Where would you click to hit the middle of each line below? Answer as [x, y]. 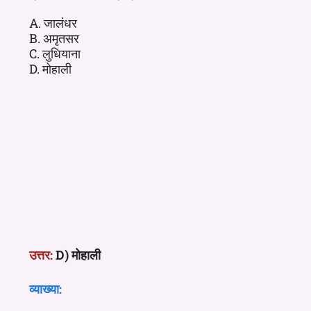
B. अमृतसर [54, 38]
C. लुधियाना [55, 53]
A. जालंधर [53, 23]
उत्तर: [41, 254]
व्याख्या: [45, 288]
